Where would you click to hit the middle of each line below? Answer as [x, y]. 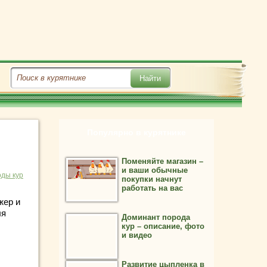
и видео [137, 235]
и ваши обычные [155, 170]
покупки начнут [152, 179]
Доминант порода [156, 217]
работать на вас [152, 188]
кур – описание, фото [163, 226]
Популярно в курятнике [136, 132]
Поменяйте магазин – [162, 161]
